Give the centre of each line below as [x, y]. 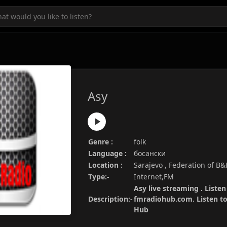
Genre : [101, 142]
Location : [105, 165]
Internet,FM [154, 177]
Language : [107, 153]
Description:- [110, 199]
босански [150, 153]
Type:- [99, 177]
